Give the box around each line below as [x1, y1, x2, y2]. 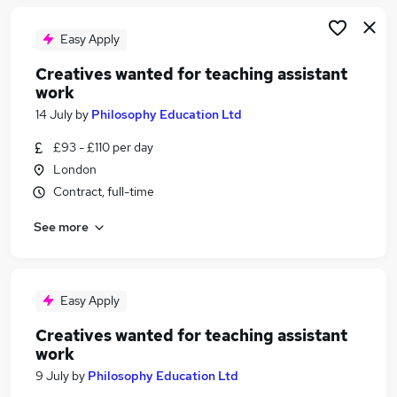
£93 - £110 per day [53, 139, 153, 155]
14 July [35, 106, 73, 122]
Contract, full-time [53, 183, 154, 199]
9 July [35, 368, 69, 384]
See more [34, 218, 89, 235]
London [53, 161, 97, 177]
